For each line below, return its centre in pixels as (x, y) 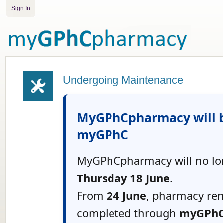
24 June (126, 195)
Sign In (21, 8)
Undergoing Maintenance (123, 80)
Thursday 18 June (123, 178)
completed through (128, 213)
